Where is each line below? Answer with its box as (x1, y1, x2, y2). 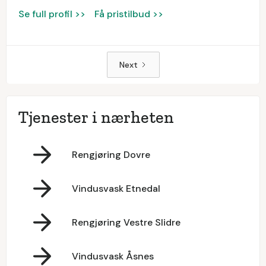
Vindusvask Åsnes (72, 249, 154, 262)
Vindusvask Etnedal (72, 182, 160, 195)
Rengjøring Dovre (72, 148, 150, 161)
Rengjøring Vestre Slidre (72, 216, 180, 229)
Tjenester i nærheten (18, 107, 174, 128)
